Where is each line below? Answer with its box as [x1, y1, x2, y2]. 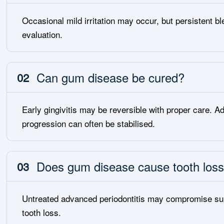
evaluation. [22, 28, 63, 40]
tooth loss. [22, 206, 61, 218]
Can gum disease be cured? [36, 68, 185, 86]
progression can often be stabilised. [22, 117, 155, 129]
